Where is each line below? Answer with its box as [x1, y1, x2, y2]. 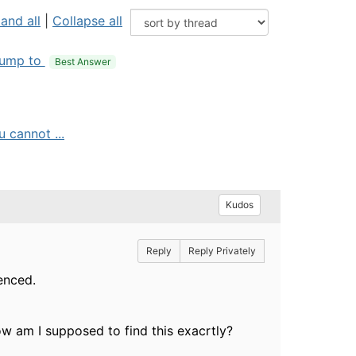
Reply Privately [188, 245, 256, 257]
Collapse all [52, 13, 122, 29]
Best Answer [54, 56, 110, 68]
